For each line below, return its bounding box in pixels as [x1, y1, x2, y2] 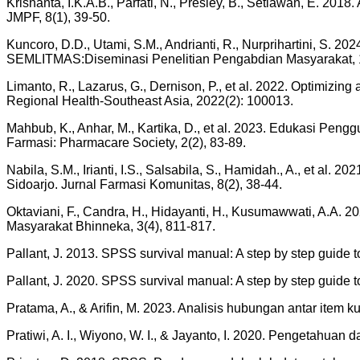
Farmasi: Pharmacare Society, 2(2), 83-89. [6, 136, 246, 150]
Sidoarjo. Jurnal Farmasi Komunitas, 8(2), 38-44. [6, 178, 282, 192]
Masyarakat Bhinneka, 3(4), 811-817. [6, 219, 215, 234]
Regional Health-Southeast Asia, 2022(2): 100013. [6, 94, 293, 108]
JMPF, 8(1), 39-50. [6, 10, 110, 25]
